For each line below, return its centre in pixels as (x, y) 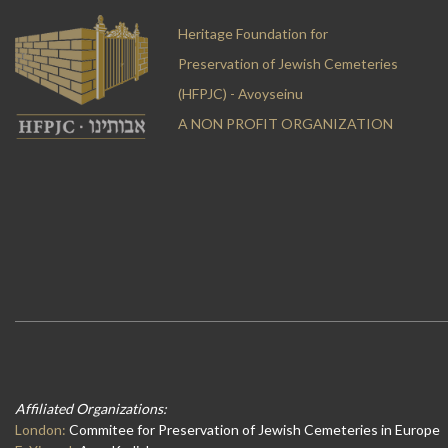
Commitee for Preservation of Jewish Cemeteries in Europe (253, 430)
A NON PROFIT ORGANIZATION (286, 124)
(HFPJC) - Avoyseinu (241, 94)
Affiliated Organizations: (91, 409)
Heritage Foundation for (253, 34)
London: (40, 430)
